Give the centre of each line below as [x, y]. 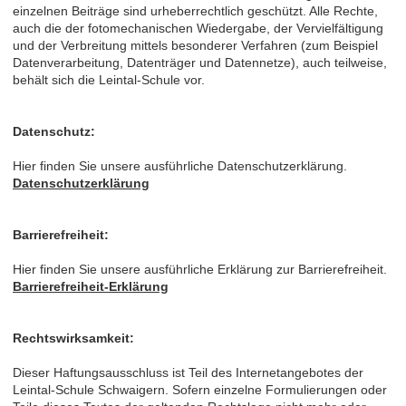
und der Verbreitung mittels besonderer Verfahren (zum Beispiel [195, 45]
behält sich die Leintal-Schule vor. [109, 79]
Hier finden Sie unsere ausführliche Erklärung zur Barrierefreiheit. [200, 269]
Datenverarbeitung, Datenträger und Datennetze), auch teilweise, [200, 62]
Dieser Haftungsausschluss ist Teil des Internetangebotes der [188, 372]
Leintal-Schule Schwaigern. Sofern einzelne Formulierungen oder [200, 389]
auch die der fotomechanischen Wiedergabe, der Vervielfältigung [198, 28]
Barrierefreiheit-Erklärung [91, 286]
